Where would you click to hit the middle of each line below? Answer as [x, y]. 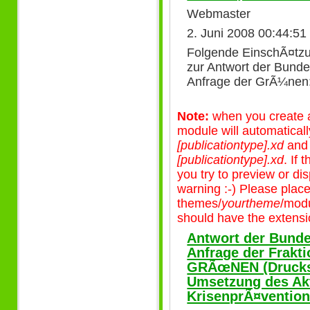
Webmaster [219, 13]
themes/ [199, 203]
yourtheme [251, 203]
